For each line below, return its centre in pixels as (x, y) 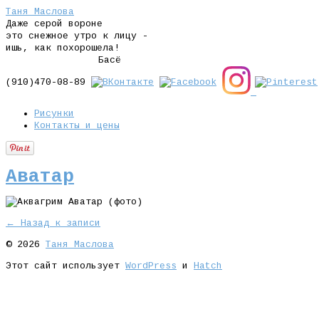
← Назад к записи (53, 223)
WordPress (151, 266)
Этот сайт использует (66, 266)
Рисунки (54, 114)
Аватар (40, 177)
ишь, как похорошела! (63, 48)
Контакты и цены (77, 126)
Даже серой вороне (54, 24)
